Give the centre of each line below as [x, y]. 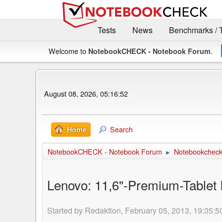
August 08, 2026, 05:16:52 [86, 94]
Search [121, 129]
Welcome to [68, 51]
